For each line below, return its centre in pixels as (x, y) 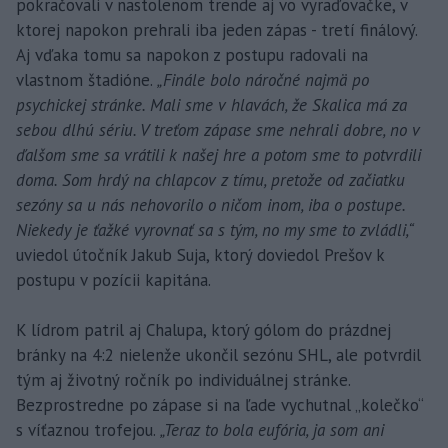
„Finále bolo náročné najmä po (263, 80)
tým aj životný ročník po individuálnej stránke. (183, 380)
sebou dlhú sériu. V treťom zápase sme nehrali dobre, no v (218, 130)
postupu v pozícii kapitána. (113, 280)
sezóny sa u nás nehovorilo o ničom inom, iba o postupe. (210, 205)
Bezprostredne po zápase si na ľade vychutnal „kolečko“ (219, 405)
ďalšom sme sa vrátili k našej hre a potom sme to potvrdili (218, 155)
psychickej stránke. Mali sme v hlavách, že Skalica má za (211, 105)
